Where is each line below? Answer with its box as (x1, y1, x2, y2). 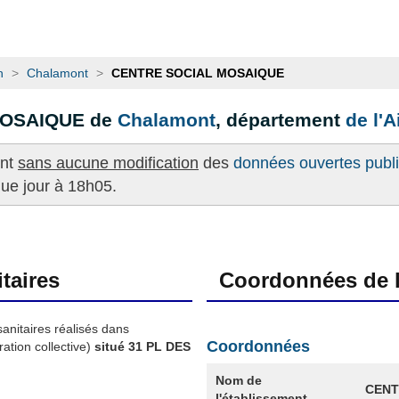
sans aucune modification (18, 153, 199, 172)
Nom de (215, 372, 262, 387)
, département (216, 110, 346, 131)
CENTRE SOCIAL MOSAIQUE (111, 66, 284, 81)
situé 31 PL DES (91, 338, 191, 354)
